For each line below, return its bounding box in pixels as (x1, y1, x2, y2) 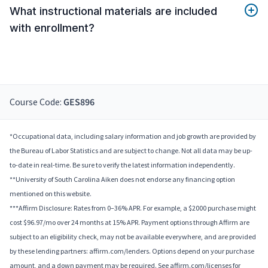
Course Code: (10, 96, 63, 108)
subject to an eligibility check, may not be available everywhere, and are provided (10, 232, 256, 242)
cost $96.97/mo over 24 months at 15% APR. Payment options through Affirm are (10, 218, 249, 227)
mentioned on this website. (10, 189, 92, 199)
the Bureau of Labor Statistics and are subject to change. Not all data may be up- (10, 146, 252, 156)
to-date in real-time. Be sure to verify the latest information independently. (10, 160, 235, 170)
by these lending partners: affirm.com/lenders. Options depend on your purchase (10, 246, 254, 256)
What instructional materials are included (10, 5, 217, 18)
